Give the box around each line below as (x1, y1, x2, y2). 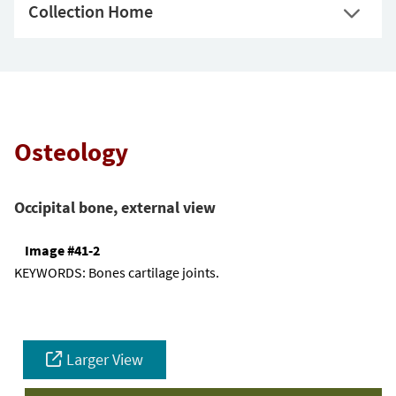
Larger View (66, 349, 143, 370)
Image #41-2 (25, 241, 100, 260)
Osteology (14, 136, 128, 168)
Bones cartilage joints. (88, 263, 219, 282)
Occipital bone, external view (14, 196, 216, 217)
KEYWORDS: (14, 263, 88, 282)
